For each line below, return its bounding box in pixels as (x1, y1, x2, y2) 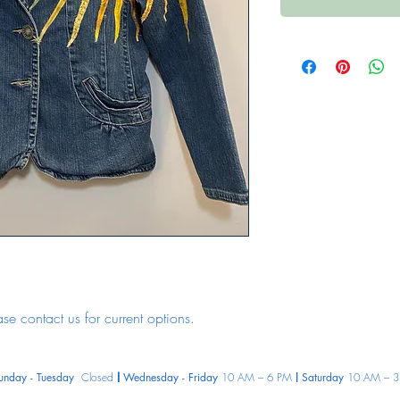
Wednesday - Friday (122, 370, 221, 386)
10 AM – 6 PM (221, 370, 292, 386)
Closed (73, 370, 117, 386)
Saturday (301, 370, 347, 386)
